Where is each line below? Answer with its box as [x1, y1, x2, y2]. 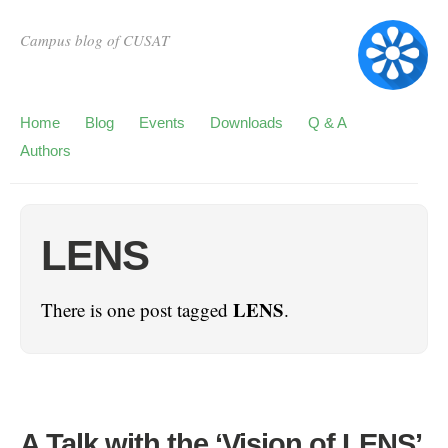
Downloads [210, 114, 283, 131]
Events [139, 114, 185, 131]
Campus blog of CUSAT [20, 30, 169, 50]
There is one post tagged [41, 297, 233, 322]
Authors [20, 142, 71, 159]
